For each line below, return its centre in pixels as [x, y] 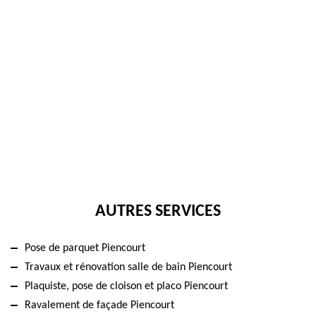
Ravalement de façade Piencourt [99, 305]
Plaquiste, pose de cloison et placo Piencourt [126, 286]
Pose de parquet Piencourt [85, 248]
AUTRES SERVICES [158, 211]
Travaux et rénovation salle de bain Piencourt [128, 267]
